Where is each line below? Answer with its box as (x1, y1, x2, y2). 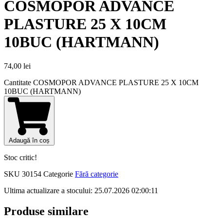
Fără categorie (75, 170, 118, 179)
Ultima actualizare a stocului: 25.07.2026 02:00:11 (4, 186, 158, 195)
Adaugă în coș (9, 137, 50, 145)
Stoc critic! (4, 153, 37, 162)
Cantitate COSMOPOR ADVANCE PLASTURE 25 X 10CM (4, 78, 199, 87)
